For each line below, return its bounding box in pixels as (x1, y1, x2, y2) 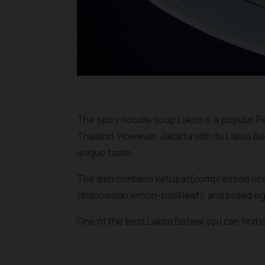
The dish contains (77, 172, 156, 185)
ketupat (156, 172, 190, 185)
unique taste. (77, 146, 134, 159)
